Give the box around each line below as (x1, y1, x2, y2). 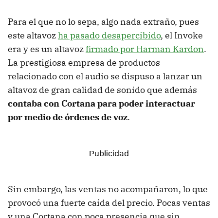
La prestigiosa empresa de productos (8, 57, 160, 69)
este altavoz (8, 30, 58, 41)
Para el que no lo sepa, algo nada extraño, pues (8, 16, 199, 28)
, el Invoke (161, 30, 203, 41)
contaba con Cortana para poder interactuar (8, 98, 195, 109)
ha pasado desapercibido (58, 30, 161, 41)
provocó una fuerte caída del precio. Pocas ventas (8, 197, 210, 209)
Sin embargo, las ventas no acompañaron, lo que (8, 183, 208, 195)
